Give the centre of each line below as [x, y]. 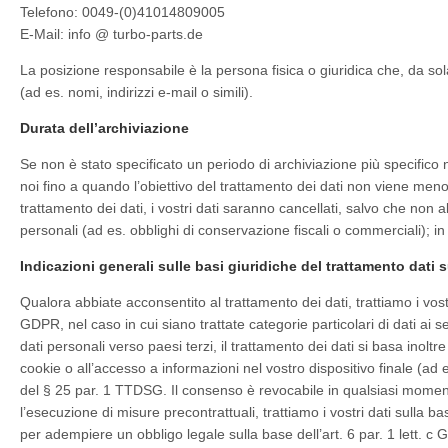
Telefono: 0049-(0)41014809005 [122, 12]
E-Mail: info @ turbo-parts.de [111, 34]
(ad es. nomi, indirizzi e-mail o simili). [136, 92]
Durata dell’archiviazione [104, 128]
